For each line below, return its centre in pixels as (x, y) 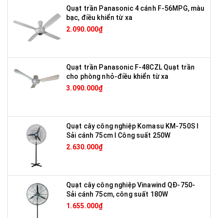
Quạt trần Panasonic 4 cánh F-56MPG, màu (136, 8)
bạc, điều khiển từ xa (99, 17)
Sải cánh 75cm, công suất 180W (117, 194)
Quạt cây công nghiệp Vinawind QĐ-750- (131, 185)
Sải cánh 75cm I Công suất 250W (118, 135)
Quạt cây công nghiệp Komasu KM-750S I (133, 126)
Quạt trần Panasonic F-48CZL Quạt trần (131, 67)
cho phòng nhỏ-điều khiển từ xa (118, 76)
